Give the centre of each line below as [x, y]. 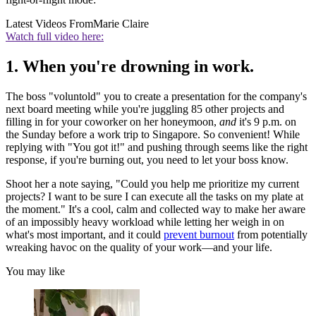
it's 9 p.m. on [266, 121]
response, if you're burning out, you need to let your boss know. [147, 159]
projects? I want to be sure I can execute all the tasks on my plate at [154, 196]
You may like [35, 271]
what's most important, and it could [85, 234]
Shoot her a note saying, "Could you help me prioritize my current [152, 183]
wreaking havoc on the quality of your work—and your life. [139, 247]
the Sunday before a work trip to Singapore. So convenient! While [153, 134]
